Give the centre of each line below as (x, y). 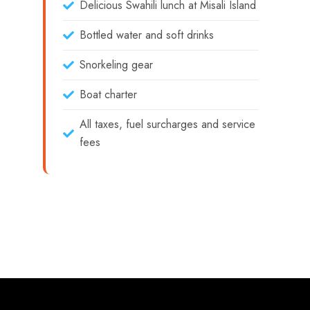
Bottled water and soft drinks (147, 35)
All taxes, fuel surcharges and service (167, 124)
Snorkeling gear (116, 65)
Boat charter (108, 94)
